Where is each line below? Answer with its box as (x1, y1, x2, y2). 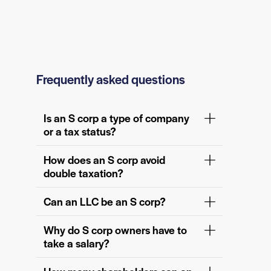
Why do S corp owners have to (44, 222, 187, 238)
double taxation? (44, 165, 123, 181)
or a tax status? (44, 123, 116, 139)
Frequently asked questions (36, 70, 185, 88)
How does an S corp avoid (44, 152, 165, 168)
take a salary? (44, 235, 109, 251)
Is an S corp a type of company (44, 110, 189, 126)
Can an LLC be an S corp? (44, 194, 166, 209)
